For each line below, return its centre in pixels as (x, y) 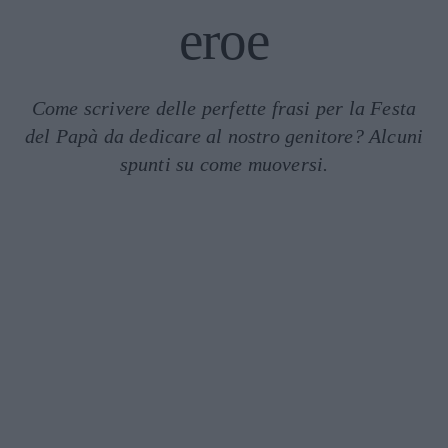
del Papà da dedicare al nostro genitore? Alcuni (224, 136)
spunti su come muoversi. (224, 164)
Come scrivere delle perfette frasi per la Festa (224, 108)
